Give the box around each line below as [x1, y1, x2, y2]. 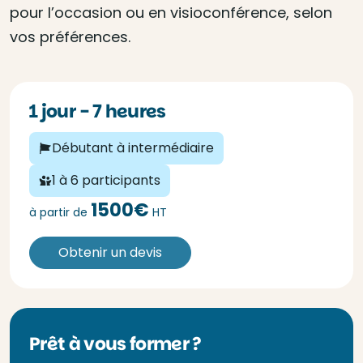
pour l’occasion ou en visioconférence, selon [10, 2, 332, 23]
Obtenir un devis [58, 243, 162, 262]
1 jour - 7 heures [37, 99, 166, 124]
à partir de [29, 204, 91, 220]
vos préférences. [10, 27, 130, 47]
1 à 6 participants [52, 171, 160, 190]
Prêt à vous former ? [29, 331, 202, 357]
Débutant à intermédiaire [52, 139, 214, 157]
